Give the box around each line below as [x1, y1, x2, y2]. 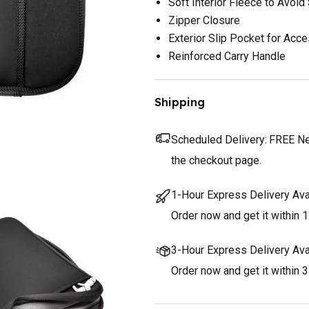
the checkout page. [171, 153, 261, 167]
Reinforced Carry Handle [168, 49, 286, 63]
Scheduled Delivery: [171, 132, 267, 146]
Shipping [154, 94, 205, 109]
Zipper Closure [168, 13, 240, 27]
